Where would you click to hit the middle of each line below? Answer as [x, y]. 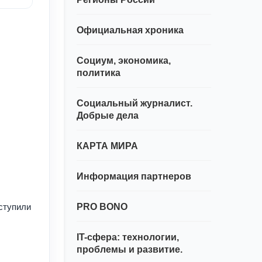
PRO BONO [102, 207]
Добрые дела [107, 116]
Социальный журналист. [134, 104]
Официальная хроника [130, 30]
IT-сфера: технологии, [127, 237]
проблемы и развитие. [129, 250]
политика [98, 73]
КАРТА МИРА [107, 146]
